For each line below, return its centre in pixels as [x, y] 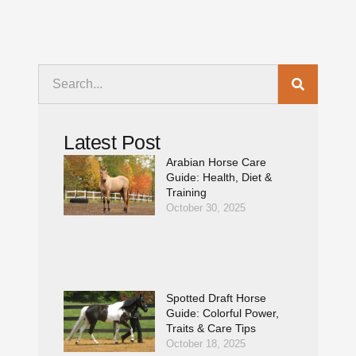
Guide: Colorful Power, [223, 313]
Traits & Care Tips [211, 329]
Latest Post [112, 142]
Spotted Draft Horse [217, 298]
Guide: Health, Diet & [219, 177]
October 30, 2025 [206, 208]
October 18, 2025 [206, 344]
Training [187, 192]
